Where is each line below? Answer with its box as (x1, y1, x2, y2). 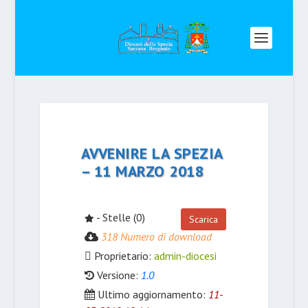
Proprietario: (91, 249, 154, 263)
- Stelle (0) (93, 210, 145, 224)
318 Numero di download (100, 230, 212, 243)
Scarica (189, 213, 219, 225)
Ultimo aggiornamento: (94, 287, 208, 301)
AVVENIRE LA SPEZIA (80, 144, 223, 163)
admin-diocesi (153, 249, 217, 263)
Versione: (93, 268, 141, 282)
